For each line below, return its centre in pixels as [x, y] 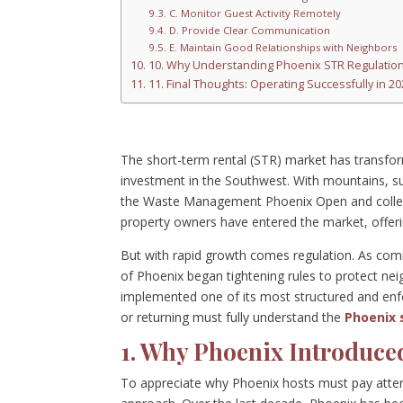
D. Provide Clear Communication [249, 30]
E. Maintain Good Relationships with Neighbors [282, 47]
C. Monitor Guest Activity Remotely [255, 13]
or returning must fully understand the [233, 317]
